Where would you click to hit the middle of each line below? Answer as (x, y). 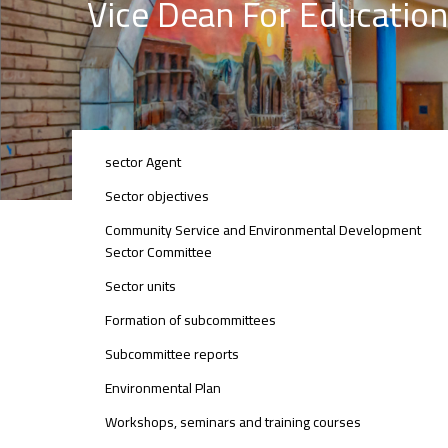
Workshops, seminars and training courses (233, 422)
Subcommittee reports (172, 354)
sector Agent (143, 162)
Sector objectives (157, 196)
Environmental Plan (163, 388)
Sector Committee (159, 252)
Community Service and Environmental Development (263, 230)
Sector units (141, 286)
